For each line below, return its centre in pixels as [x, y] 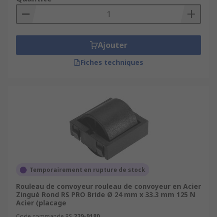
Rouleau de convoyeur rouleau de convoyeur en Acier [108, 186]
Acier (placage [41, 203]
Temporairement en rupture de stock [87, 170]
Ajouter [112, 45]
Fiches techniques [112, 62]
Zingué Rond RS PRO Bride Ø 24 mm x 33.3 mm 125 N [106, 194]
